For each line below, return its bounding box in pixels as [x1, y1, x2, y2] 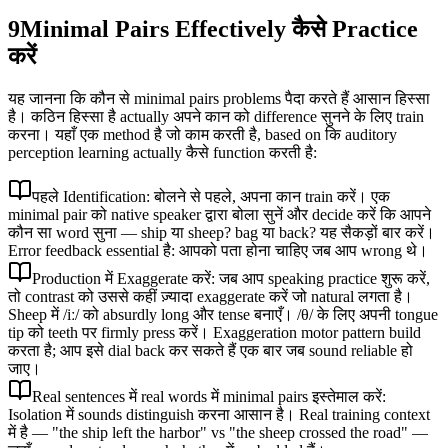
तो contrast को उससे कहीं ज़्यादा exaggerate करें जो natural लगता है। [8, 287, 413, 305]
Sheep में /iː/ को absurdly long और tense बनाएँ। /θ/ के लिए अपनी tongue [8, 305, 438, 323]
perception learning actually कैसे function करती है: [8, 143, 317, 161]
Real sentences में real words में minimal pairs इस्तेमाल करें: [32, 387, 386, 405]
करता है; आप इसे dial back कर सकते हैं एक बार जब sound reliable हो [8, 341, 413, 359]
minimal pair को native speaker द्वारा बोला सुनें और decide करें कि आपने [8, 205, 431, 223]
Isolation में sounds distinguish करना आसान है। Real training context [8, 405, 430, 423]
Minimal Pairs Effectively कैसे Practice [20, 16, 418, 43]
